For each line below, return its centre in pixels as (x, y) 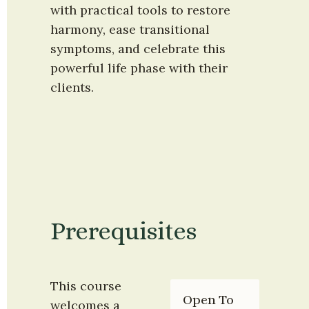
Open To (208, 299)
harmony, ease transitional (130, 30)
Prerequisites (123, 231)
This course (86, 286)
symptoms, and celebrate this (138, 49)
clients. (72, 88)
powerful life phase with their (139, 68)
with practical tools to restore (140, 10)
